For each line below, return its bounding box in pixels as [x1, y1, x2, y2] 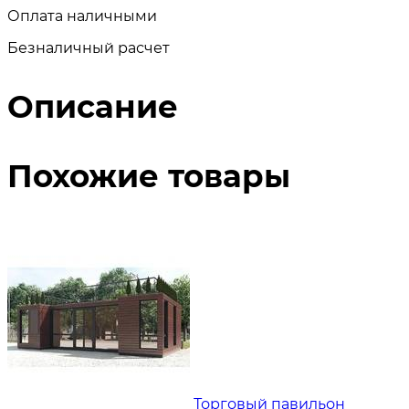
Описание [7, 87, 178, 126]
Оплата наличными [7, 6, 157, 25]
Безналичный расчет [7, 38, 170, 57]
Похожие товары [7, 156, 290, 195]
